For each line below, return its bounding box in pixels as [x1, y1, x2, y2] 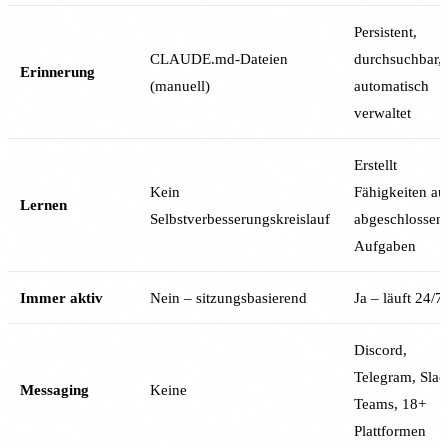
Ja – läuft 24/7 [354, 288, 443, 306]
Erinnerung [20, 62, 95, 80]
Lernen [20, 195, 67, 213]
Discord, [354, 340, 407, 358]
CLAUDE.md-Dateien [150, 49, 288, 67]
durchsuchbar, [354, 49, 442, 67]
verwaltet [354, 103, 411, 121]
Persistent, [354, 22, 417, 40]
